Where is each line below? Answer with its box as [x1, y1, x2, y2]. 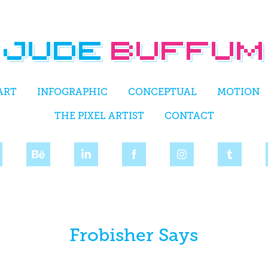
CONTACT [164, 111, 214, 121]
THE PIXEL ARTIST [54, 111, 144, 121]
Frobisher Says [69, 225, 199, 245]
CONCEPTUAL [127, 87, 197, 98]
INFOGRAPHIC [36, 87, 108, 98]
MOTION [217, 87, 260, 98]
